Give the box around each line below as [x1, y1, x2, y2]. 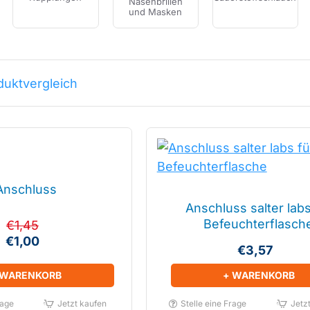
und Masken [129, 6, 183, 17]
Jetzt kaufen [57, 298, 107, 309]
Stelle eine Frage [181, 298, 247, 309]
